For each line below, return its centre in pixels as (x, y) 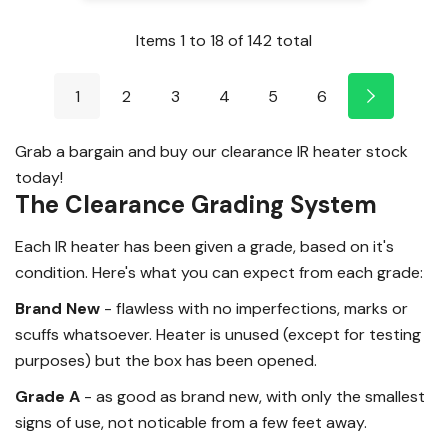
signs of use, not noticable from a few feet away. (191, 422)
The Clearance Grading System (196, 204)
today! (39, 177)
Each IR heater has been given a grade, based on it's (204, 246)
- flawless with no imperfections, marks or (254, 308)
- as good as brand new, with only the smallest (252, 396)
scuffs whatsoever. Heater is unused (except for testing (218, 334)
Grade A (47, 396)
